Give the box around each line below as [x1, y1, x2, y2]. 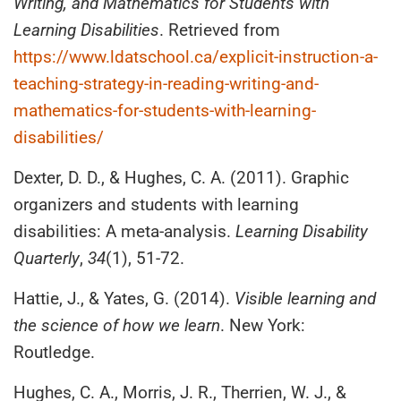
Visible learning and [235, 287, 376, 309]
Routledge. [13, 341, 95, 363]
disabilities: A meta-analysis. [13, 220, 235, 242]
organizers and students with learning [13, 193, 299, 215]
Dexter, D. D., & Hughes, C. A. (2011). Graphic [13, 166, 349, 188]
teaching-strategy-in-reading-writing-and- [13, 73, 319, 94]
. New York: [220, 314, 305, 336]
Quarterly [13, 247, 80, 269]
